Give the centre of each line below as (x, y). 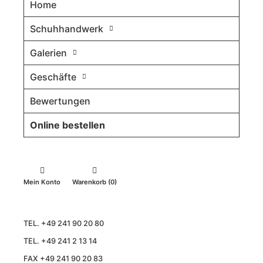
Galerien (48, 53)
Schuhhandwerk (67, 28)
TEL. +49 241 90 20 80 (64, 223)
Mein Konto (42, 182)
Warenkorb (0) (95, 182)
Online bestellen (68, 125)
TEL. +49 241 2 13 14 (60, 241)
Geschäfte (53, 77)
